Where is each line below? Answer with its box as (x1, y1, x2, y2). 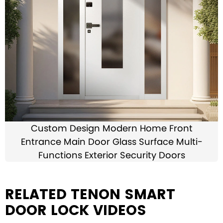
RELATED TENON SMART (5, 185, 175, 204)
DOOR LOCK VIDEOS (5, 201, 146, 220)
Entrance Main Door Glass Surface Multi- (20, 135, 203, 148)
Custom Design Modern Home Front (30, 122, 193, 134)
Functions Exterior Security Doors (38, 149, 185, 161)
